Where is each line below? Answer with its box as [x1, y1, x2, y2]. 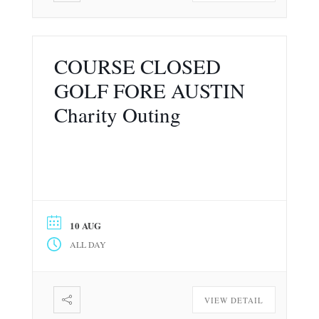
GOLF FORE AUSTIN [53, 75, 245, 104]
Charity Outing [53, 100, 181, 128]
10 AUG [69, 218, 101, 232]
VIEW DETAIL [204, 294, 264, 305]
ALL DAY [69, 238, 106, 250]
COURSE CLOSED [53, 51, 221, 80]
